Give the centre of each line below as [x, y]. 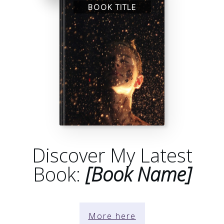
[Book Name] [138, 174]
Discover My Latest [112, 155]
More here [112, 216]
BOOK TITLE [112, 7]
